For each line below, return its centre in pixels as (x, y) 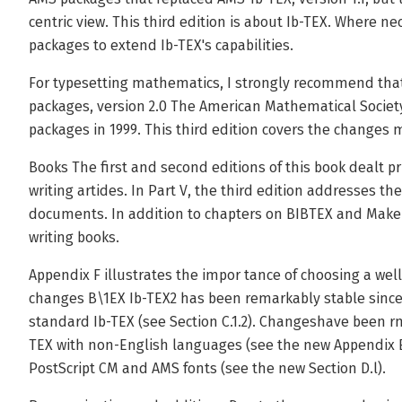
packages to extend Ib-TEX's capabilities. (161, 45)
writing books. (74, 237)
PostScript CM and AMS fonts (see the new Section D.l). (207, 368)
